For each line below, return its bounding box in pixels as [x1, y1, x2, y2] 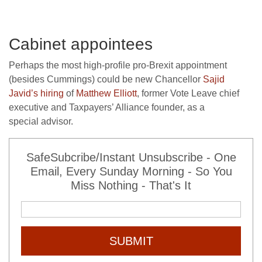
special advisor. [9, 116, 73, 126]
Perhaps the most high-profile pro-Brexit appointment [9, 60, 227, 70]
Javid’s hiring [9, 88, 64, 98]
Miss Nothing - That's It [71, 178, 191, 192]
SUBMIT [109, 234, 153, 247]
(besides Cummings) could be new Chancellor [9, 74, 203, 84]
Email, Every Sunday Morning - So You [30, 164, 232, 178]
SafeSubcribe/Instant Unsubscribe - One [26, 150, 236, 164]
